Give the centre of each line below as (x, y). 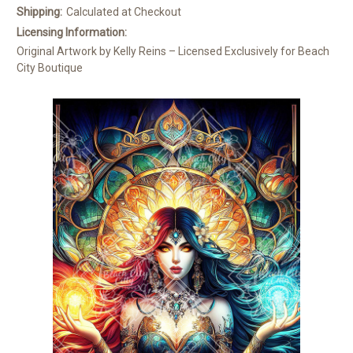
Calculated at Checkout (123, 12)
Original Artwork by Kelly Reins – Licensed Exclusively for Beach (173, 52)
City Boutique (50, 68)
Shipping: (39, 12)
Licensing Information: (72, 33)
